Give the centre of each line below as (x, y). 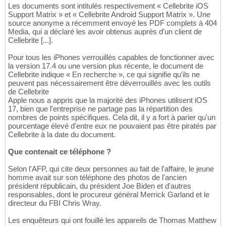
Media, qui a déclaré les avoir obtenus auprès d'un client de (105, 31)
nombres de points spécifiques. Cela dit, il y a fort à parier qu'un (112, 117)
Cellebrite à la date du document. (62, 134)
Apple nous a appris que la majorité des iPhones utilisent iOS (108, 100)
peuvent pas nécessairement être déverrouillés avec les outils (109, 83)
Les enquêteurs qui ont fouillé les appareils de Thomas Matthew (112, 220)
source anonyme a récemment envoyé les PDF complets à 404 (112, 23)
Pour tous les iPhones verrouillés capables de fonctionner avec (111, 57)
